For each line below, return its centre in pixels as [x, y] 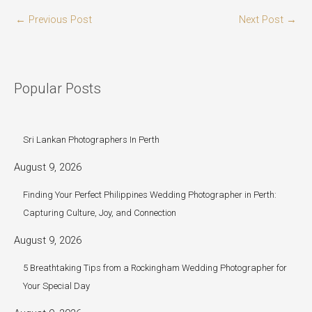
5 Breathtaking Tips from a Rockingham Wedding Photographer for [155, 267]
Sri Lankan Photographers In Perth [91, 139]
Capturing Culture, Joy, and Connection [100, 212]
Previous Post [59, 19]
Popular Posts [57, 89]
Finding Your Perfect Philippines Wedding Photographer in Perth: [150, 194]
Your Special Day [56, 286]
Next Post [263, 19]
